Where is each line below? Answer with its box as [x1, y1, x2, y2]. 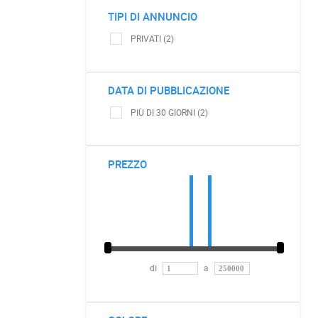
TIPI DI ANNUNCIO [108, 9, 197, 23]
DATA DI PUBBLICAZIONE [108, 83, 229, 97]
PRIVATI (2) [131, 33, 174, 44]
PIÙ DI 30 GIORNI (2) [131, 106, 208, 118]
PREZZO [108, 157, 147, 171]
